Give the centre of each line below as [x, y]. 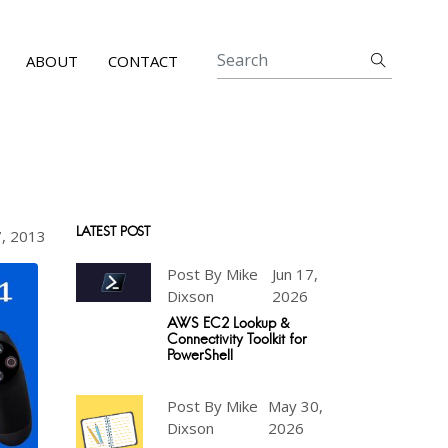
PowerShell [200, 355]
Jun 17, [295, 274]
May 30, [296, 406]
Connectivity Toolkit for [237, 339]
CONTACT [143, 60]
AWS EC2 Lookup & [228, 323]
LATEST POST [113, 231]
